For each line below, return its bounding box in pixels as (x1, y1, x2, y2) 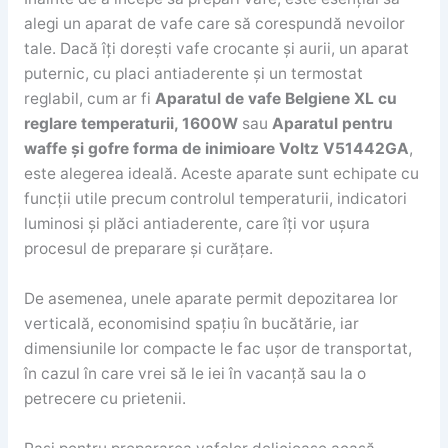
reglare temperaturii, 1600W (23, 114, 238, 134)
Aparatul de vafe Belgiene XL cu (154, 89, 397, 109)
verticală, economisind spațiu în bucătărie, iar (23, 314, 359, 334)
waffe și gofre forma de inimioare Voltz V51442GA (23, 139, 409, 159)
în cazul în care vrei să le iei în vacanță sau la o (23, 364, 366, 384)
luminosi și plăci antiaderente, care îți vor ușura (23, 214, 370, 234)
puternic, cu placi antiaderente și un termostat (23, 64, 363, 84)
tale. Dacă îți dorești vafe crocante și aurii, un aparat (23, 39, 409, 59)
